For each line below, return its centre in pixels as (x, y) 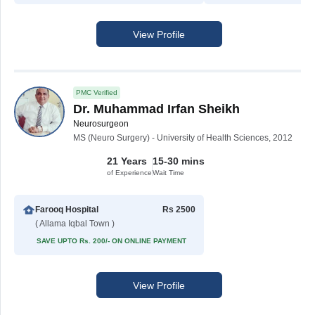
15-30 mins (179, 161)
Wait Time (168, 173)
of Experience (129, 173)
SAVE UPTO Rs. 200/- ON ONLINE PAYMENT (111, 241)
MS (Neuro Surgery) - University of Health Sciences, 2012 (183, 138)
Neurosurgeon (101, 124)
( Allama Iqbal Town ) (75, 224)
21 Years (127, 161)
